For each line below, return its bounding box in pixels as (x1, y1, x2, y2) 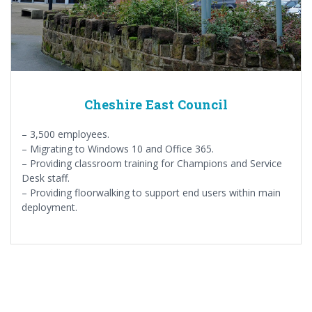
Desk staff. (22, 171, 70, 185)
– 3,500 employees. (22, 127, 109, 141)
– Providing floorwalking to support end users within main (22, 186, 281, 200)
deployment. (22, 201, 77, 214)
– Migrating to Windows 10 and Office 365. (22, 142, 214, 156)
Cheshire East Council (84, 96, 228, 114)
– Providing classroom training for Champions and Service (22, 157, 282, 171)
